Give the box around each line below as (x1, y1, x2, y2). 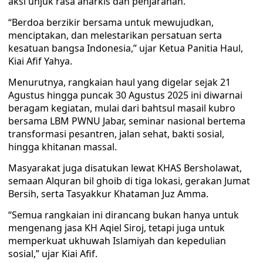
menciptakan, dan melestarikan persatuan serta (8, 29, 222, 42)
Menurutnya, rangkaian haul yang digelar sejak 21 (8, 76, 231, 89)
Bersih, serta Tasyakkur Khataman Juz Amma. (8, 187, 208, 200)
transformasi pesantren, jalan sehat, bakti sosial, (8, 127, 224, 140)
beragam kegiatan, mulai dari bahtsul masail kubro (8, 102, 235, 114)
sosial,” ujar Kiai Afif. (8, 247, 97, 260)
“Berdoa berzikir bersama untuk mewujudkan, (8, 16, 214, 29)
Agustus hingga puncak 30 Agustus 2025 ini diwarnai (8, 89, 242, 102)
